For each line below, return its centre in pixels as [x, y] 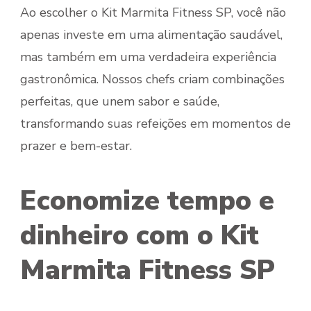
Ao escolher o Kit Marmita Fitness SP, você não [153, 12]
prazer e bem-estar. [76, 145]
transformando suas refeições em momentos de [155, 123]
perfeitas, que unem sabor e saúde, [120, 101]
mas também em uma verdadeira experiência [148, 57]
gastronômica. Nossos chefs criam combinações [152, 79]
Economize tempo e [147, 201]
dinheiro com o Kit [140, 235]
